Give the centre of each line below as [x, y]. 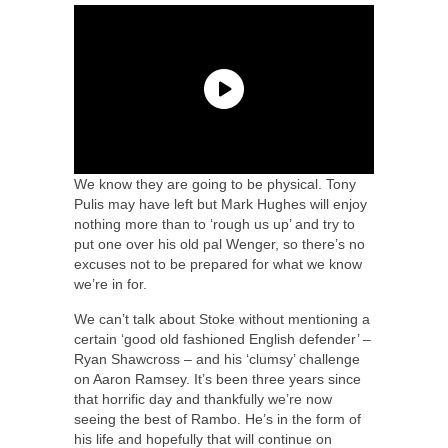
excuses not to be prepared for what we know [218, 263]
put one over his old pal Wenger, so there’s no [219, 243]
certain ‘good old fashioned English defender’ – [222, 338]
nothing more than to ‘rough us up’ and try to [214, 223]
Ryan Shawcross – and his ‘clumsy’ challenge [217, 358]
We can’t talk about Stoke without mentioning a [222, 318]
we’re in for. [110, 283]
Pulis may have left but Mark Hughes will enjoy [220, 203]
